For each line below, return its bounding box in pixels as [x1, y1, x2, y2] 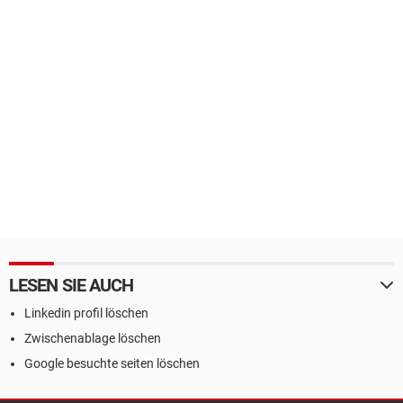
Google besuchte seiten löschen [24, 356, 200, 371]
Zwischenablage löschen [24, 331, 161, 345]
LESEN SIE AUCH [9, 274, 134, 296]
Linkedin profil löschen [24, 306, 148, 320]
